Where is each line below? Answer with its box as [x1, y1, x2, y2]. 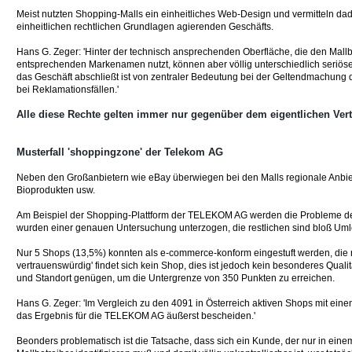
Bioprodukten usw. [16, 185, 95, 196]
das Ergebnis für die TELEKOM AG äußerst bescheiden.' [16, 310, 255, 321]
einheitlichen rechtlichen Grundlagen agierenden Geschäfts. [16, 21, 273, 32]
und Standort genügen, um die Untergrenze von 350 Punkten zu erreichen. [16, 273, 335, 284]
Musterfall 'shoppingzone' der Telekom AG [16, 146, 223, 158]
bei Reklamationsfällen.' [16, 84, 119, 95]
